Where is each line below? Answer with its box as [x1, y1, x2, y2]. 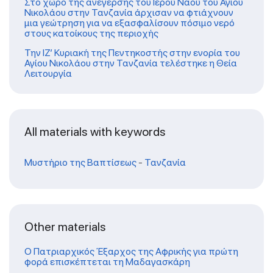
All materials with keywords [24, 124, 166, 139]
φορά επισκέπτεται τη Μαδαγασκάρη [24, 255, 190, 268]
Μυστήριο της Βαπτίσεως [24, 156, 136, 168]
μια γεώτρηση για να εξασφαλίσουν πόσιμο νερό [24, 16, 235, 29]
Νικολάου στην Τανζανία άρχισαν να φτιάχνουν [24, 6, 233, 18]
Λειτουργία [24, 67, 72, 79]
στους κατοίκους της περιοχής [24, 27, 158, 39]
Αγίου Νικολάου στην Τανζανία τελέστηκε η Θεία [24, 57, 237, 69]
